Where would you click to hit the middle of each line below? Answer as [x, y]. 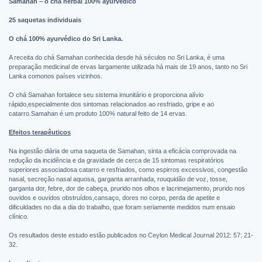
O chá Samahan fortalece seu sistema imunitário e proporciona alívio [106, 94]
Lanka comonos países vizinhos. [56, 76]
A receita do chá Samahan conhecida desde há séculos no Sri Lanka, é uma [117, 57]
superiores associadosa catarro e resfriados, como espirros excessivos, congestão [128, 169]
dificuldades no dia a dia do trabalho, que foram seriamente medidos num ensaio [122, 207]
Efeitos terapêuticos [40, 132]
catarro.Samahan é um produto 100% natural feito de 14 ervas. [98, 113]
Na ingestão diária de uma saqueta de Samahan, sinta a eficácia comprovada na [123, 151]
